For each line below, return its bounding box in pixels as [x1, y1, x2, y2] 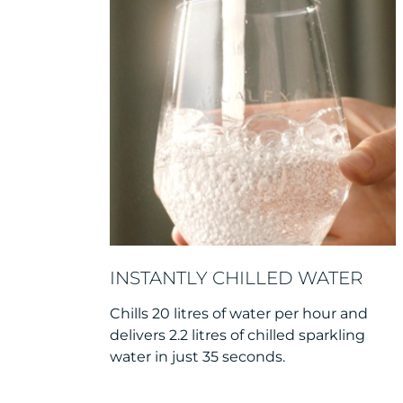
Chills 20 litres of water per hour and [110, 304, 368, 322]
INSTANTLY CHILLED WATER [110, 266, 363, 289]
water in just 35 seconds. [110, 347, 285, 365]
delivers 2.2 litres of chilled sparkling [110, 326, 365, 344]
